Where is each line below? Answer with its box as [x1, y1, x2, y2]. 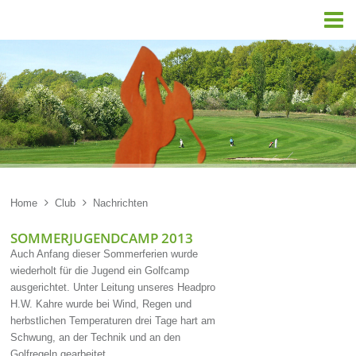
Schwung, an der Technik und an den [10, 331, 181, 344]
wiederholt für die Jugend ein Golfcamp [10, 265, 190, 277]
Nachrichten [93, 196, 148, 209]
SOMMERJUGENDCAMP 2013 [10, 229, 194, 248]
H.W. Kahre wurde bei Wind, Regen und [10, 298, 192, 311]
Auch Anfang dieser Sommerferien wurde [10, 248, 199, 261]
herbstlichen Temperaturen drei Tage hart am [10, 315, 216, 327]
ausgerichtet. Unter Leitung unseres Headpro [10, 281, 216, 294]
